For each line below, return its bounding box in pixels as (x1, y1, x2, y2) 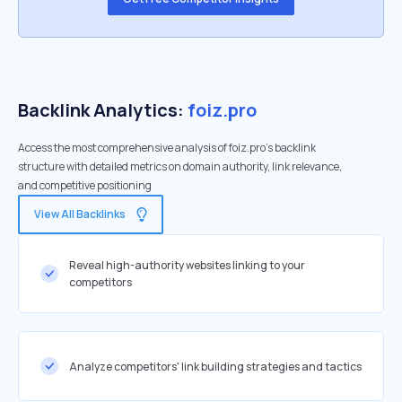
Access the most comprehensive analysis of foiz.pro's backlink (18, 140, 316, 155)
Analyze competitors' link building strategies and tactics (69, 358, 362, 374)
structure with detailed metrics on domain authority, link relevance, (18, 159, 342, 174)
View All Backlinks (34, 206, 126, 222)
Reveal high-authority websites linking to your (69, 258, 305, 273)
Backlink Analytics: (18, 98, 188, 122)
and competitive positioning (18, 178, 152, 193)
